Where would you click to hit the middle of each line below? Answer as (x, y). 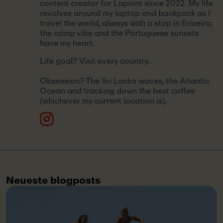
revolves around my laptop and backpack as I (125, 13)
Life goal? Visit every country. (95, 61)
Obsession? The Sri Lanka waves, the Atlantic (125, 81)
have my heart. (67, 43)
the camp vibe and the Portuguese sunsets (119, 33)
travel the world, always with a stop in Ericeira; (126, 23)
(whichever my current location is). (104, 101)
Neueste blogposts (53, 180)
